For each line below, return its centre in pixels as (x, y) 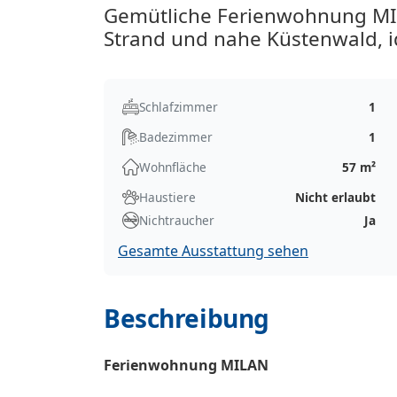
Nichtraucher (177, 220)
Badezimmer (176, 136)
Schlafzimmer (179, 106)
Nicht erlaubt (336, 197)
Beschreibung (187, 318)
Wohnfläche (173, 167)
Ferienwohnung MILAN (186, 365)
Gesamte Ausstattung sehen (213, 250)
